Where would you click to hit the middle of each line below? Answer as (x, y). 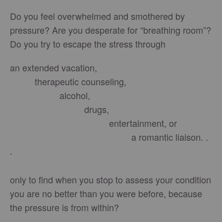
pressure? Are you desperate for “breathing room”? (111, 29)
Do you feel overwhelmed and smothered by (97, 16)
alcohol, (50, 95)
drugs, (59, 109)
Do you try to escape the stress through (88, 43)
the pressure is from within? (64, 207)
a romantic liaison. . (109, 137)
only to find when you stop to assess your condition (111, 179)
